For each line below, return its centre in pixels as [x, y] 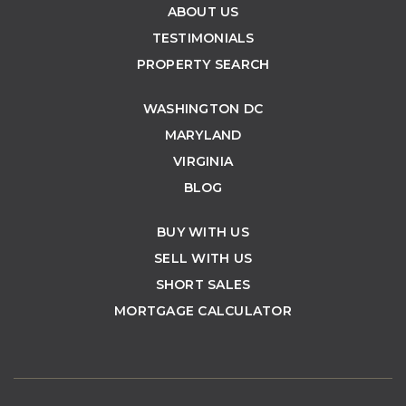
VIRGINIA [203, 161]
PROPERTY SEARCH [203, 64]
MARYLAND [203, 135]
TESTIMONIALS [203, 38]
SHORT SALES [203, 284]
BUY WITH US [203, 232]
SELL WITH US [203, 258]
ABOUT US [203, 11]
